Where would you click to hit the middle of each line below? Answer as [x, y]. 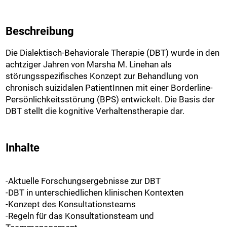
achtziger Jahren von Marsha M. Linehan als [89, 64]
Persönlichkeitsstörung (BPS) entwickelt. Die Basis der [110, 99]
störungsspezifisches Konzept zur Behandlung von [102, 76]
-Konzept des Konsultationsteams [71, 204]
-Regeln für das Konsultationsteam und [80, 216]
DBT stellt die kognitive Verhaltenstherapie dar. [95, 111]
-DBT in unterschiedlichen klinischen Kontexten [95, 193]
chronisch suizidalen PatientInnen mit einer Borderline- [109, 88]
